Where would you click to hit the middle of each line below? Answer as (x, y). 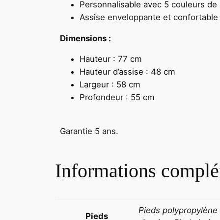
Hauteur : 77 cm (111, 59)
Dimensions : (85, 38)
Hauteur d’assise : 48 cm (127, 72)
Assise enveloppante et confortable (149, 17)
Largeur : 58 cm (110, 85)
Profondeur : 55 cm (117, 97)
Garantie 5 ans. (89, 131)
